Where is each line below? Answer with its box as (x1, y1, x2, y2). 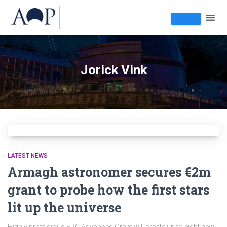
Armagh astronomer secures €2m (8, 164, 211, 180)
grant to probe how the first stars (8, 181, 209, 198)
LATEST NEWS (8, 152, 48, 159)
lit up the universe (8, 199, 121, 216)
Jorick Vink (80, 62, 147, 78)
